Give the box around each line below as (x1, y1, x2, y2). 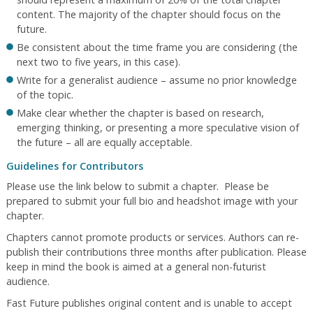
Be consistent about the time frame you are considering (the (16, 40, 298, 54)
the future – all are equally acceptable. (16, 135, 192, 149)
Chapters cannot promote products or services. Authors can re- (6, 230, 299, 244)
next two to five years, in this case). (16, 54, 180, 68)
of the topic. (16, 87, 73, 101)
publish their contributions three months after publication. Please (6, 245, 307, 259)
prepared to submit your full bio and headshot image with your (6, 194, 298, 208)
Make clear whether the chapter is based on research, (16, 105, 264, 119)
